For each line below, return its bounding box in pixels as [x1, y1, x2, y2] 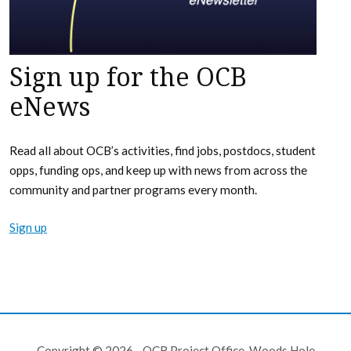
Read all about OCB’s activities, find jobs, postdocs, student [9, 143, 316, 157]
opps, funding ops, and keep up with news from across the [9, 162, 307, 177]
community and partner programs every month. [9, 182, 257, 197]
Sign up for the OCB [9, 62, 247, 92]
